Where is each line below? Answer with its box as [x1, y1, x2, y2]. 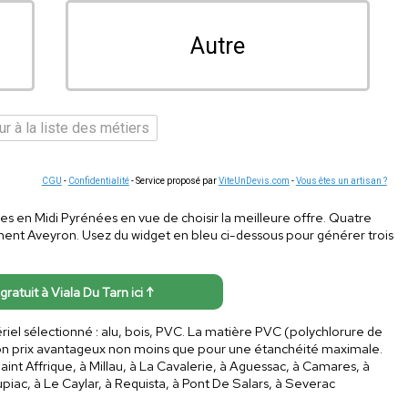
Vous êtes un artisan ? [295, 175, 387, 186]
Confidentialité [67, 175, 129, 186]
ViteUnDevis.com [218, 175, 290, 186]
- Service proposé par [128, 175, 219, 186]
